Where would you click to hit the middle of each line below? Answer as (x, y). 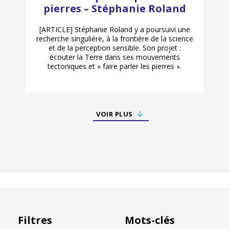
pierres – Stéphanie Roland (114, 9)
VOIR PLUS (114, 114)
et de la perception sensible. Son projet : (114, 48)
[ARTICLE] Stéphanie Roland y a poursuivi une (114, 30)
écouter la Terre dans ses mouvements (114, 57)
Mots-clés (150, 220)
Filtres (35, 220)
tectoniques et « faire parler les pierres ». (114, 66)
